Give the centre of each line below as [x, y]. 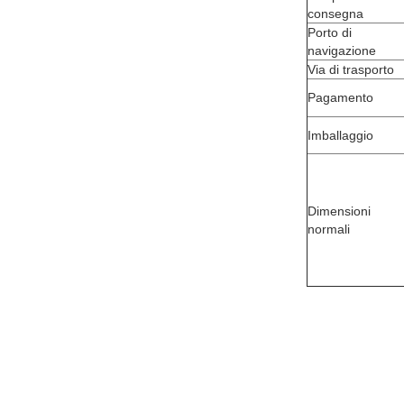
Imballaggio [340, 135]
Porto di [330, 32]
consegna [335, 14]
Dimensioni [339, 211]
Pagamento [340, 97]
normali [329, 229]
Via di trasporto [351, 69]
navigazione [342, 50]
